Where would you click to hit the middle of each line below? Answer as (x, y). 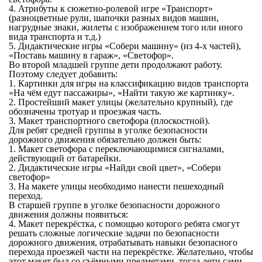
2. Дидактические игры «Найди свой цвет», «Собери (115, 168)
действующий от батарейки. (66, 158)
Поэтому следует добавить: (63, 74)
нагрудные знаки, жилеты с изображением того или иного (125, 27)
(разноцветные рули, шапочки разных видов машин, (113, 18)
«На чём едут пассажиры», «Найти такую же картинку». (123, 93)
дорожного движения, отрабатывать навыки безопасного (123, 243)
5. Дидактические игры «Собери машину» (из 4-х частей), (125, 46)
